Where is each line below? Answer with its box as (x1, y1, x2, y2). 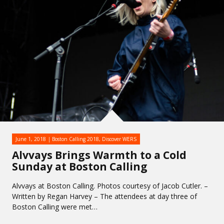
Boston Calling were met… (12, 202, 97, 211)
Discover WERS (102, 135, 136, 142)
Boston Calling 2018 (52, 135, 99, 142)
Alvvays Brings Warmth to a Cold (12, 148, 186, 162)
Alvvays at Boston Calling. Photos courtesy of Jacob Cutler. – (12, 181, 208, 190)
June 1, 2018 (15, 135, 46, 142)
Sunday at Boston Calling (12, 159, 147, 173)
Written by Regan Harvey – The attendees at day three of (12, 191, 197, 201)
